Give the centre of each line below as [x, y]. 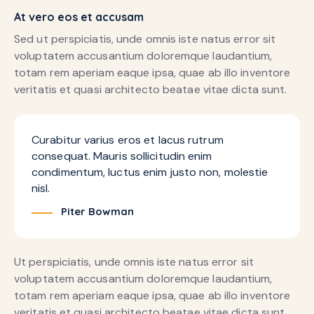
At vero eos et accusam [79, 17]
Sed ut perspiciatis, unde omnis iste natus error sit [145, 39]
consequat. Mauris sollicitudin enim [122, 156]
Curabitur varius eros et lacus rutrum [128, 139]
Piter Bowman [97, 211]
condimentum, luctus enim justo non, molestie [150, 172]
